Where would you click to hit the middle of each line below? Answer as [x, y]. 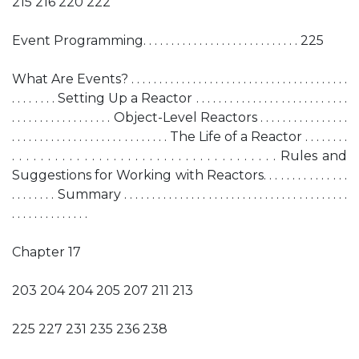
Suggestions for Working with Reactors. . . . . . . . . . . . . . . [179, 175]
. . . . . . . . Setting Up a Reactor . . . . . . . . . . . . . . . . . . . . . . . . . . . [179, 98]
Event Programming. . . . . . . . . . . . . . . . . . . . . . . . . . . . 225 [168, 40]
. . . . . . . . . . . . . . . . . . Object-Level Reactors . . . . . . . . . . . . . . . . [179, 117]
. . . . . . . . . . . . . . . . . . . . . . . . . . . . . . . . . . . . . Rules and [179, 156]
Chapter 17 [46, 252]
